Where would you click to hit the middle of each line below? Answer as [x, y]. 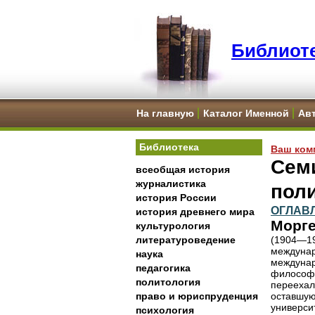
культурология [173, 226]
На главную [165, 113]
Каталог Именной [246, 113]
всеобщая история [183, 169]
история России [176, 198]
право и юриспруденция [197, 296]
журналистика [171, 184]
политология [168, 282]
